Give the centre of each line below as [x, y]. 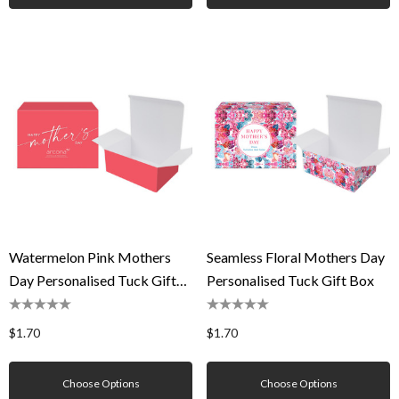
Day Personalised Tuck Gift [93, 280]
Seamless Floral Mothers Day [296, 257]
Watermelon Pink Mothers [90, 257]
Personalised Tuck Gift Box [290, 280]
